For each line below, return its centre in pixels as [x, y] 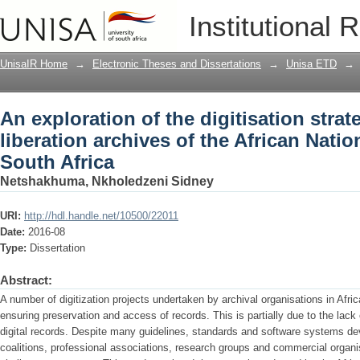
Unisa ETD [311, 64]
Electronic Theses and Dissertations [177, 64]
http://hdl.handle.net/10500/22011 [101, 216]
